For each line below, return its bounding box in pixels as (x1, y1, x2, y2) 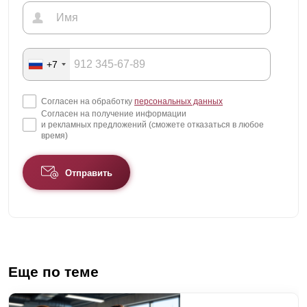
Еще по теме (8, 264, 99, 280)
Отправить (64, 168, 112, 179)
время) (41, 130, 68, 140)
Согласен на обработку (41, 96, 134, 106)
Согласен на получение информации (41, 108, 186, 119)
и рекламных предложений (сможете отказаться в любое (41, 119, 264, 130)
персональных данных (134, 96, 223, 106)
